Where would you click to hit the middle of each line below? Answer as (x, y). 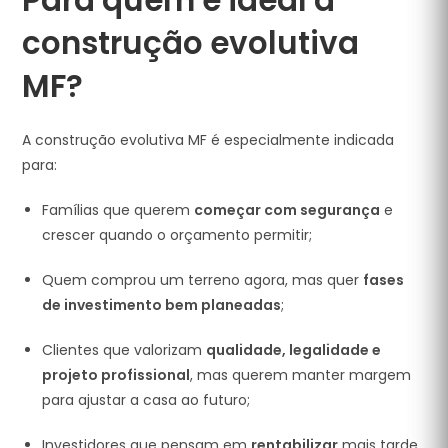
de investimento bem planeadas (162, 305)
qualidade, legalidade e (294, 350)
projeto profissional (116, 375)
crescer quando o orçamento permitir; (177, 235)
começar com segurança (287, 210)
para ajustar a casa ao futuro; (146, 400)
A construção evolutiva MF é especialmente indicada (208, 140)
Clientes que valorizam (124, 350)
